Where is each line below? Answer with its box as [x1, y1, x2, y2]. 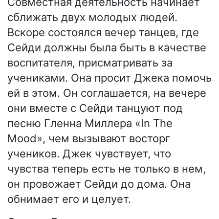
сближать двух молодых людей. [7, 11, 177, 24]
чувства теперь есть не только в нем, [7, 162, 206, 175]
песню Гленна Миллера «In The [7, 117, 173, 130]
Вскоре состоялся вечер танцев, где [7, 26, 199, 39]
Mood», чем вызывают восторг [7, 132, 170, 145]
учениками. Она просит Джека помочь [7, 71, 212, 85]
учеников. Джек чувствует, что [7, 147, 171, 160]
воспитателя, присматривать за [7, 56, 173, 69]
